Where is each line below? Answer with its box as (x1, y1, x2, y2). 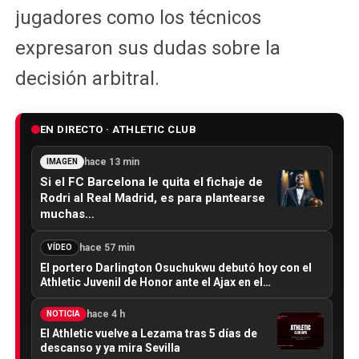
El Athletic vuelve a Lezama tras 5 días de (39, 326, 257, 340)
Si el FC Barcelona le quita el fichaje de (39, 174, 263, 189)
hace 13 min (83, 155, 139, 167)
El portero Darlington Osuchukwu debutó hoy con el (39, 260, 312, 274)
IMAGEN (46, 156, 78, 166)
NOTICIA (46, 309, 80, 318)
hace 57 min (79, 241, 135, 253)
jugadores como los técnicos (14, 6, 261, 29)
